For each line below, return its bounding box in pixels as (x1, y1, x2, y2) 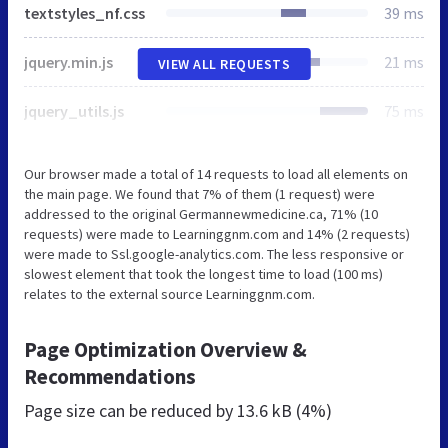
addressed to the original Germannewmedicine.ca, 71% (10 (24, 204, 378, 223)
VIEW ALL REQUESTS (157, 54, 291, 73)
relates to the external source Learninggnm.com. (24, 284, 315, 303)
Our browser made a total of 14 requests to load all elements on (24, 164, 408, 183)
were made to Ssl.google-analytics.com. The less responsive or (24, 244, 404, 263)
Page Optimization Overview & (24, 335, 307, 363)
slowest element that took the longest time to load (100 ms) (24, 264, 383, 283)
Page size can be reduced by (24, 398, 237, 422)
